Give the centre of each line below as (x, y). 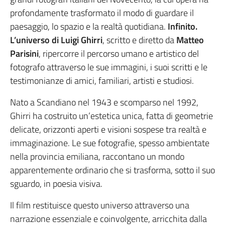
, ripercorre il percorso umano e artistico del (119, 54)
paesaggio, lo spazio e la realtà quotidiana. (89, 27)
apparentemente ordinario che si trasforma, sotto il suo (113, 170)
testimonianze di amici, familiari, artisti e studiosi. (102, 81)
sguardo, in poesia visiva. (56, 184)
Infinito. (183, 27)
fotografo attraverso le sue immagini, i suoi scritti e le (109, 67)
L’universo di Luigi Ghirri (56, 40)
